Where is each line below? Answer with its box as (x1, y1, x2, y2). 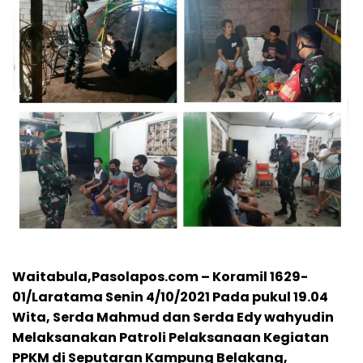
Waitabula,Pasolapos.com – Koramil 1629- (12, 267, 308, 286)
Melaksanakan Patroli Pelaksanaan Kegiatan (12, 328, 329, 347)
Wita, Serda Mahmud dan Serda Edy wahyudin (12, 308, 336, 327)
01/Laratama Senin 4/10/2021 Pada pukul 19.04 (12, 288, 328, 306)
